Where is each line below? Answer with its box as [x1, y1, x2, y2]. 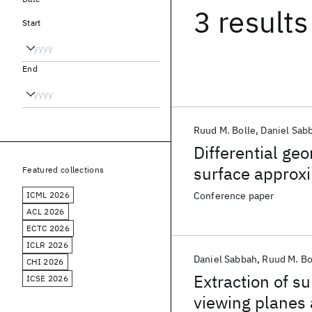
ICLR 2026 [26, 240, 68, 250]
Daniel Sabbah [194, 253, 258, 265]
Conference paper [194, 189, 274, 202]
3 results [194, 3, 309, 41]
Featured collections [22, 164, 104, 175]
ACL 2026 [26, 206, 65, 217]
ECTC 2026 [26, 223, 70, 233]
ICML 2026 [26, 189, 70, 200]
